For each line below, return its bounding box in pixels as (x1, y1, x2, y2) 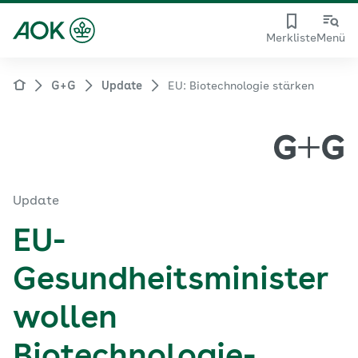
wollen (13, 304, 117, 336)
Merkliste (266, 33, 316, 44)
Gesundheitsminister (13, 265, 328, 297)
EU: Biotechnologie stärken (168, 81, 314, 92)
